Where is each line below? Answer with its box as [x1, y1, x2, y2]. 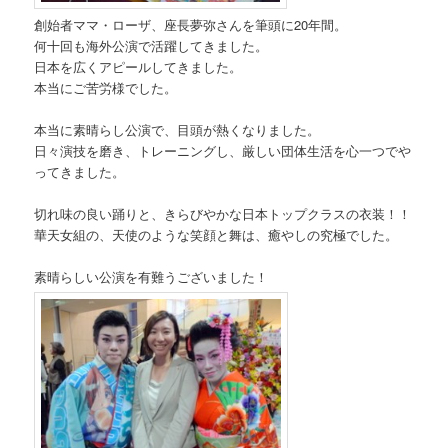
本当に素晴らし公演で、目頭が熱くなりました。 [34, 119, 321, 139]
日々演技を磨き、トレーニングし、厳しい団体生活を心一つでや [34, 140, 412, 160]
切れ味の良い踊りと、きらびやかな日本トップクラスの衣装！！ [34, 203, 412, 223]
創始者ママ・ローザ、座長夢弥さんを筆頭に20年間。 [34, 14, 348, 34]
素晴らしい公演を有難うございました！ [34, 266, 269, 286]
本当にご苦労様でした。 [34, 77, 178, 97]
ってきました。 [34, 161, 126, 181]
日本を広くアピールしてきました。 [34, 56, 243, 76]
